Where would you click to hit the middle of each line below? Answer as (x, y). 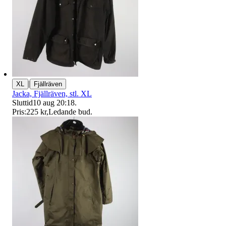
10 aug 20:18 (54, 103)
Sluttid (22, 103)
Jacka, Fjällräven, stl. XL (52, 94)
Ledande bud (69, 112)
